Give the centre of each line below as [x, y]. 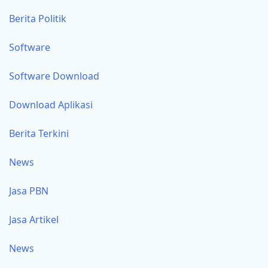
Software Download [54, 76]
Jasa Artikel [34, 220]
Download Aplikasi [51, 105]
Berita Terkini [39, 134]
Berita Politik [38, 19]
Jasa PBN [29, 191]
